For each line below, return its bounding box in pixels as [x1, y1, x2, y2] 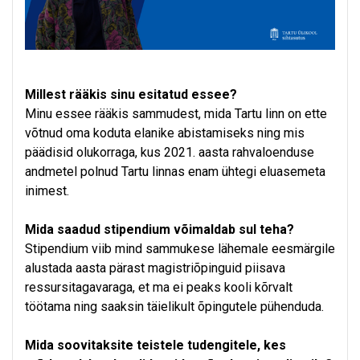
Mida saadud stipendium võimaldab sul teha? [25, 222, 294, 238]
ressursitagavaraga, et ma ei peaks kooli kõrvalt [25, 280, 292, 296]
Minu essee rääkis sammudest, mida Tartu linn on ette [25, 106, 327, 122]
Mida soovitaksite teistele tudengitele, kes [25, 337, 286, 354]
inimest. [25, 183, 69, 199]
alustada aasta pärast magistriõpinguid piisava [25, 260, 285, 276]
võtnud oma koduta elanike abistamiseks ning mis [25, 125, 305, 141]
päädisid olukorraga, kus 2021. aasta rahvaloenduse [25, 145, 314, 161]
